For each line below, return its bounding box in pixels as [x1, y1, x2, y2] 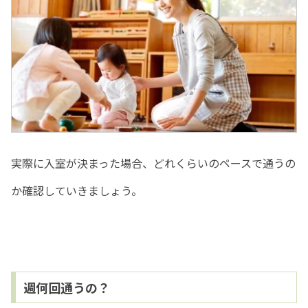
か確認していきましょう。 [11, 181, 142, 199]
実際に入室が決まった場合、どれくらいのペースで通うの [11, 154, 296, 171]
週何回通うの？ [23, 278, 110, 296]
